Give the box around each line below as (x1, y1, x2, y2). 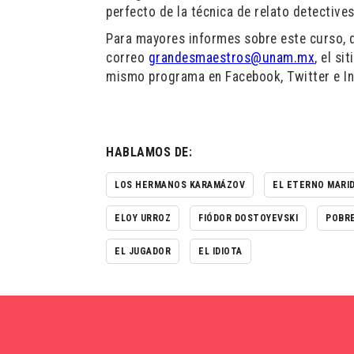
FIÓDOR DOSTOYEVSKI (198, 213, 299, 224)
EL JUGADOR (115, 246, 171, 257)
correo (106, 50, 149, 66)
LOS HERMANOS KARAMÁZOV (115, 179, 246, 190)
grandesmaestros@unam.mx (148, 50, 315, 66)
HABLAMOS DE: (106, 145, 193, 160)
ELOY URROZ (115, 213, 171, 224)
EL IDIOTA (198, 246, 243, 257)
